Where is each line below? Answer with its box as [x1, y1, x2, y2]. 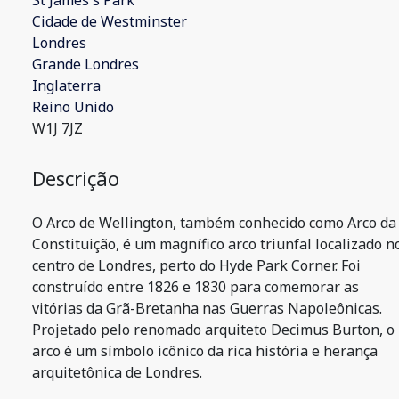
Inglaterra [32, 76, 101, 95]
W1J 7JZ [32, 118, 83, 138]
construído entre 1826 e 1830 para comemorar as [32, 277, 359, 297]
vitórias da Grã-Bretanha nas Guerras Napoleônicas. [32, 298, 382, 318]
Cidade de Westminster [32, 12, 187, 31]
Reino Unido [32, 97, 114, 117]
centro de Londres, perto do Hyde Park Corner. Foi [32, 256, 361, 275]
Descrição [32, 166, 119, 191]
